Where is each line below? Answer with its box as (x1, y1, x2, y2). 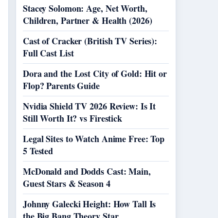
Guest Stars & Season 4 (23, 177, 110, 190)
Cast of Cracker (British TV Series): (23, 35, 158, 47)
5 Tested (23, 145, 54, 157)
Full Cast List (23, 47, 74, 59)
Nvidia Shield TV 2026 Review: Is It (23, 100, 156, 112)
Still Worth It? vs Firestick (23, 112, 122, 125)
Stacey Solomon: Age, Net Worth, (23, 2, 147, 15)
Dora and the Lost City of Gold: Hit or (23, 67, 167, 80)
